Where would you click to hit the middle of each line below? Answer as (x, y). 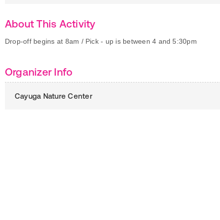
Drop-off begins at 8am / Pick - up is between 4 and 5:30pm (101, 41)
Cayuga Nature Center (54, 96)
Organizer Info (39, 72)
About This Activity (50, 24)
